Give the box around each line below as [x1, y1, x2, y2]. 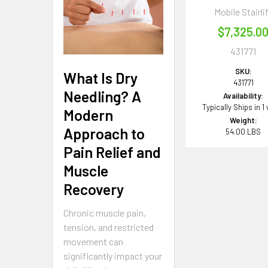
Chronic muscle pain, [63, 206, 146, 218]
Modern [63, 105, 113, 124]
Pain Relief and [63, 142, 161, 161]
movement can [63, 235, 123, 247]
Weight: [229, 115, 257, 125]
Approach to [63, 124, 145, 142]
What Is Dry [63, 68, 138, 87]
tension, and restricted [63, 221, 154, 233]
